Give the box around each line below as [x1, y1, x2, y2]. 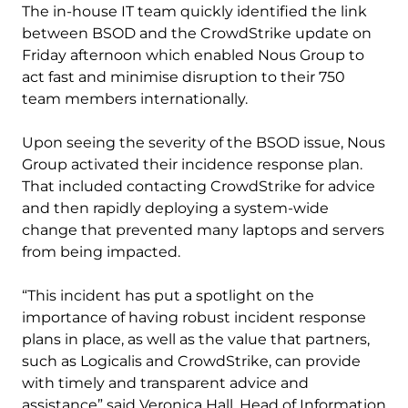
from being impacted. [22, 243, 180, 260]
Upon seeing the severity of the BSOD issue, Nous [22, 134, 385, 151]
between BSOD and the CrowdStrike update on [22, 25, 372, 42]
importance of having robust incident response [22, 309, 366, 326]
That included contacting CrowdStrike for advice [22, 178, 375, 195]
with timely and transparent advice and [22, 374, 309, 392]
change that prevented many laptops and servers [22, 221, 384, 239]
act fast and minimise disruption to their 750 [22, 68, 345, 86]
